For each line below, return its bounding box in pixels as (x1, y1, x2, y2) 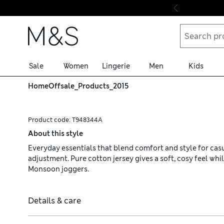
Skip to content (12, 14, 72, 24)
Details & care (28, 195, 81, 206)
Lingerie (102, 61, 130, 70)
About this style (28, 129, 83, 138)
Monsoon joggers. (28, 164, 89, 173)
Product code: (28, 116, 72, 124)
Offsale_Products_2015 (48, 81, 129, 90)
